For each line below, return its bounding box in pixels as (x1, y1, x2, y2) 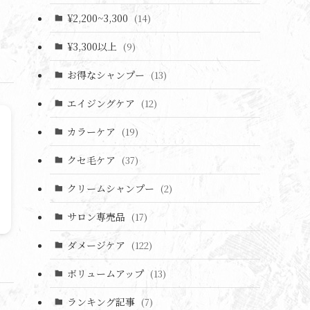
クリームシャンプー (66, 181, 157, 195)
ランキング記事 (66, 294, 138, 309)
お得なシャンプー (66, 67, 147, 82)
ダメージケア (66, 237, 128, 252)
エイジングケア (66, 95, 138, 110)
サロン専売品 (66, 209, 128, 224)
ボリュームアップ (66, 266, 147, 280)
